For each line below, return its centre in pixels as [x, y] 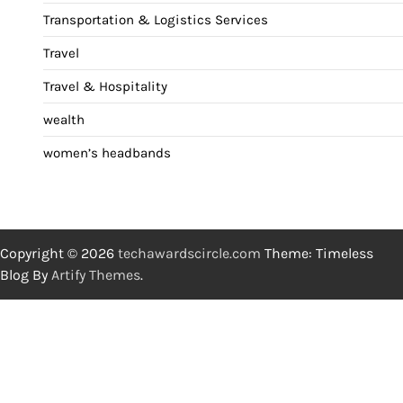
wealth [64, 120]
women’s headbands [107, 153]
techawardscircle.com [189, 254]
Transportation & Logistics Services [156, 20]
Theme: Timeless [317, 254]
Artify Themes [96, 275]
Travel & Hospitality [105, 87]
